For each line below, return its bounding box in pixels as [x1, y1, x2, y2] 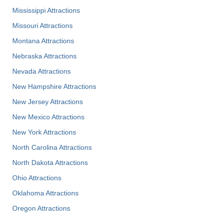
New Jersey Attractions [12, 98, 83, 106]
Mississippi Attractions [12, 6, 80, 15]
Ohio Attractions [12, 174, 61, 182]
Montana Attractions [12, 37, 74, 45]
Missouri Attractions [12, 22, 73, 30]
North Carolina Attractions [12, 143, 92, 152]
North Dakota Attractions [12, 159, 88, 167]
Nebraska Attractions [12, 52, 77, 60]
